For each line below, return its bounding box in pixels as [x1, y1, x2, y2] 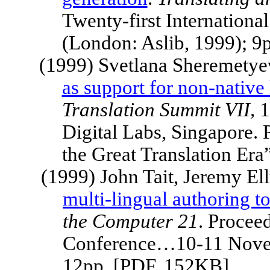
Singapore [171, 121, 253, 143]
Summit [159, 99, 220, 121]
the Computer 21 [63, 210, 198, 232]
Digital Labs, [61, 121, 171, 143]
